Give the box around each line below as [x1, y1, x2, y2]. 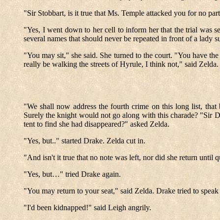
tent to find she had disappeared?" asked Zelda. [24, 120, 169, 128]
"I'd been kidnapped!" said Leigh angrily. [24, 203, 151, 212]
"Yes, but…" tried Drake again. [24, 170, 121, 178]
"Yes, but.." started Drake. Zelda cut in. [24, 137, 145, 145]
